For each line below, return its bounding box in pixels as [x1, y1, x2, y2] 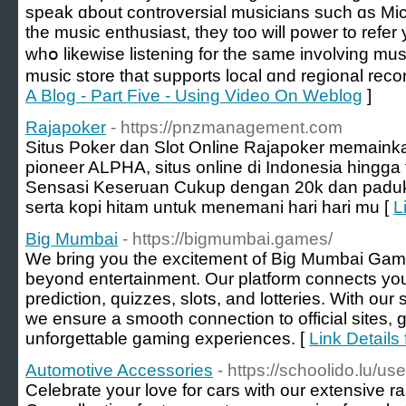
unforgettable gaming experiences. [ [25, 329, 309, 348]
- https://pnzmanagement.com [111, 118, 343, 137]
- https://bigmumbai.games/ [122, 229, 333, 248]
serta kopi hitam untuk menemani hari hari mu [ [25, 198, 393, 217]
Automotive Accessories [25, 361, 213, 380]
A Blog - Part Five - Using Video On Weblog [25, 86, 362, 105]
